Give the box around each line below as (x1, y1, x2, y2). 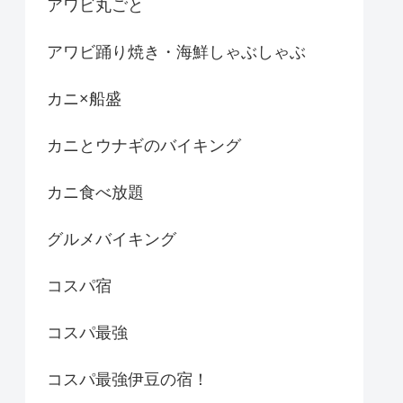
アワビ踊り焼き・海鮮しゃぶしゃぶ (47, 43, 306, 62)
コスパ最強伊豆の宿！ (47, 371, 209, 390)
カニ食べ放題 (47, 184, 144, 202)
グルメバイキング (47, 230, 176, 249)
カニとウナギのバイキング (47, 137, 241, 156)
